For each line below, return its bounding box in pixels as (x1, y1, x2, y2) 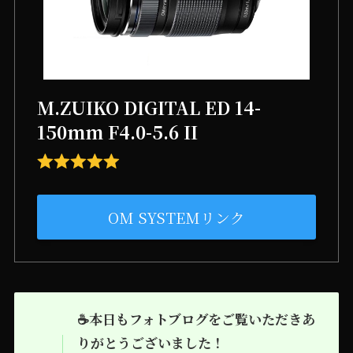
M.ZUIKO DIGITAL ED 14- (37, 94, 262, 120)
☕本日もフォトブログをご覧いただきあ (76, 309, 315, 329)
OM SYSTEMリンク (108, 206, 245, 228)
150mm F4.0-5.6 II (37, 118, 199, 144)
